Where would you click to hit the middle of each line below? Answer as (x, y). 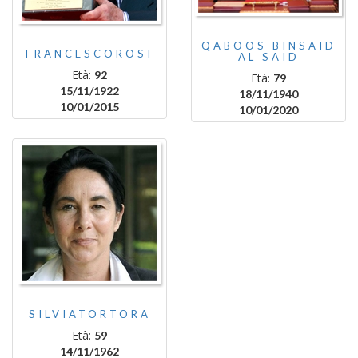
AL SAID (268, 57)
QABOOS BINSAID (268, 46)
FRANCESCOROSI (89, 54)
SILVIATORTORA (89, 314)
